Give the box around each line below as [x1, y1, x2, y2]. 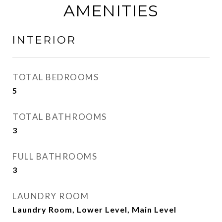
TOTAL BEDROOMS [12, 72, 99, 82]
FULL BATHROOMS [12, 151, 97, 162]
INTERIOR [12, 34, 76, 46]
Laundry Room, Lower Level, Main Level [12, 205, 176, 214]
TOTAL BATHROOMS [12, 111, 107, 122]
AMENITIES [63, 1, 159, 20]
